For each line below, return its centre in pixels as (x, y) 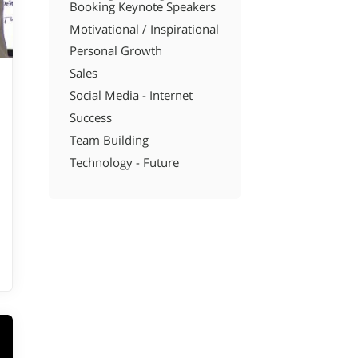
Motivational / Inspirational (144, 29)
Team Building (109, 140)
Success (90, 118)
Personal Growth (115, 51)
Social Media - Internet (131, 96)
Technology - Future (124, 162)
